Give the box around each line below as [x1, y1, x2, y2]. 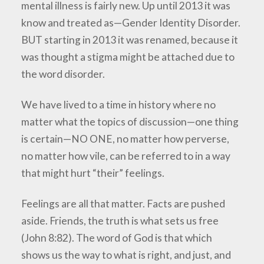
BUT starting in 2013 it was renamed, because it [21, 34, 239, 47]
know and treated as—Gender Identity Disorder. [21, 16, 241, 29]
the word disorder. [21, 68, 105, 81]
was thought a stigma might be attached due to [21, 51, 235, 64]
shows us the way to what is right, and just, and [21, 249, 232, 262]
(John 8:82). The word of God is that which [21, 232, 213, 245]
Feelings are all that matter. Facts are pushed [21, 197, 226, 210]
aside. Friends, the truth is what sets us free [21, 214, 219, 227]
